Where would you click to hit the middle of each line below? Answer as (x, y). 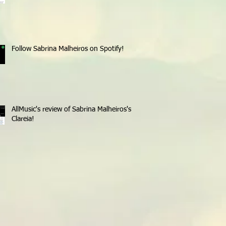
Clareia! (23, 119)
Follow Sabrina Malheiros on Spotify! (68, 49)
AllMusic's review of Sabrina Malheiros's (71, 109)
